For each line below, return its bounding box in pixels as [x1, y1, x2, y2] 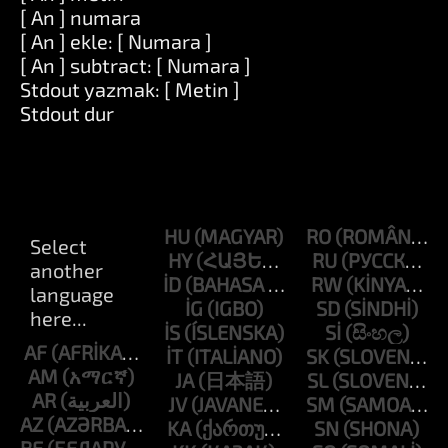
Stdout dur [20, 101, 114, 125]
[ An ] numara [20, 5, 141, 29]
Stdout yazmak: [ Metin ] [20, 77, 240, 101]
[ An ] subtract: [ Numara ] [20, 53, 251, 77]
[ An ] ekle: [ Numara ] [20, 29, 212, 53]
